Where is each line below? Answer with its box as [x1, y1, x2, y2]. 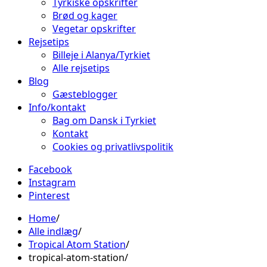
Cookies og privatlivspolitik [52, 140, 173, 153]
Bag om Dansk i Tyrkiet [52, 114, 156, 127]
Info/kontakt [29, 101, 86, 114]
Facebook [29, 163, 72, 176]
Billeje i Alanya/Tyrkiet [52, 48, 150, 61]
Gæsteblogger [52, 88, 117, 101]
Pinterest [29, 189, 70, 202]
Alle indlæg [29, 225, 78, 238]
